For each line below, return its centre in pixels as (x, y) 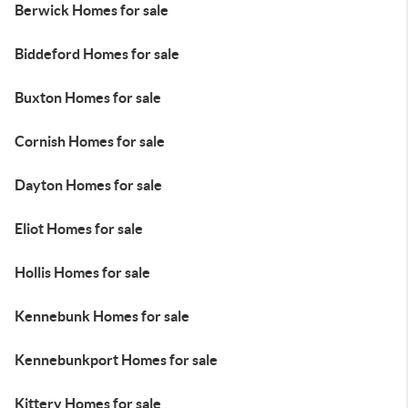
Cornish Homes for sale (90, 141)
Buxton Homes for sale (88, 97)
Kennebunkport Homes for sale (116, 360)
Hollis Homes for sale (82, 272)
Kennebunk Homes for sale (102, 316)
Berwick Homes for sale (92, 10)
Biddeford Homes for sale (97, 54)
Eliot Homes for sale (79, 229)
